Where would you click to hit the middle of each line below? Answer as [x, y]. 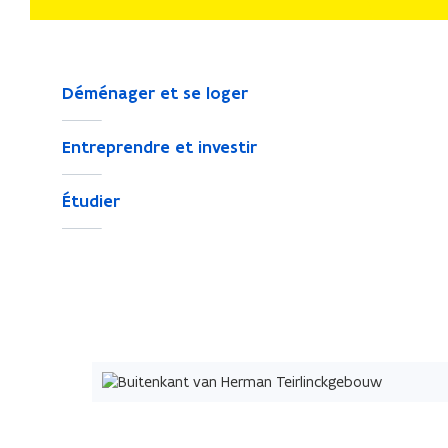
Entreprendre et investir [159, 147]
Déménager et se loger [155, 93]
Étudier [91, 201]
